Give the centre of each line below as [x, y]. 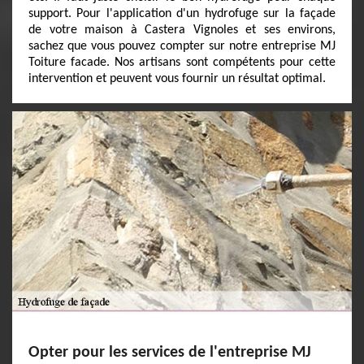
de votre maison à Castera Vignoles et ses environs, [182, 30]
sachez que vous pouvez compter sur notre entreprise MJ [182, 46]
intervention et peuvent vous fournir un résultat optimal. [177, 79]
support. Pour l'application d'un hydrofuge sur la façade [182, 14]
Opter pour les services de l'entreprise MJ [170, 353]
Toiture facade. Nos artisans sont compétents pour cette [182, 63]
